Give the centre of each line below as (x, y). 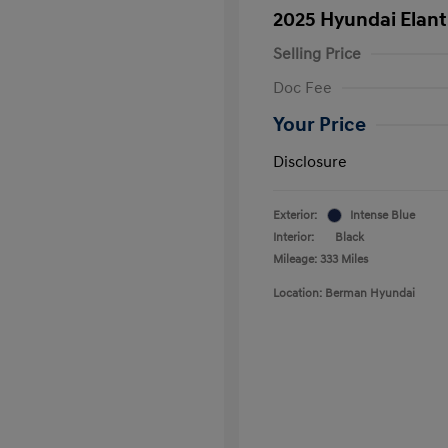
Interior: (293, 237)
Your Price (319, 124)
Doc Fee (302, 87)
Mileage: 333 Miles (320, 259)
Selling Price (317, 53)
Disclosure (310, 161)
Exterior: (295, 215)
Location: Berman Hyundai (344, 293)
